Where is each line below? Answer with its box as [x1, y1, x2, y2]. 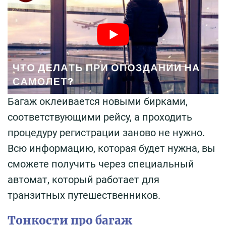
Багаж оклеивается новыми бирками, [8, 95, 188, 107]
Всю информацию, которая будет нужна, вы [8, 142, 215, 154]
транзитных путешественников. [8, 189, 160, 201]
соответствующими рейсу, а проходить [8, 110, 192, 123]
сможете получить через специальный [8, 157, 194, 170]
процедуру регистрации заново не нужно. [8, 126, 205, 139]
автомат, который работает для [8, 173, 159, 186]
